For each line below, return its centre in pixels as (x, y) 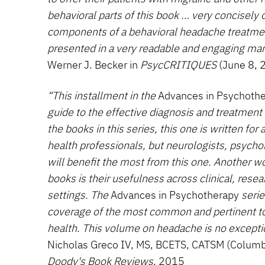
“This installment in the (101, 96)
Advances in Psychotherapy (175, 195)
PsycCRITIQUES (178, 65)
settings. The (78, 195)
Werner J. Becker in (94, 65)
